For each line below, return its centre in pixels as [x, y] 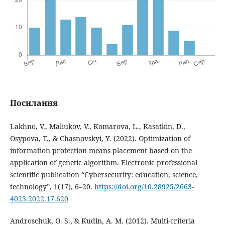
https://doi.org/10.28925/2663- [144, 186]
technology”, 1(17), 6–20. [52, 186]
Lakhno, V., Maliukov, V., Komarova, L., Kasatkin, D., [97, 126]
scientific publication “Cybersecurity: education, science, [104, 174]
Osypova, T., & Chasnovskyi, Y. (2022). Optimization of [100, 138]
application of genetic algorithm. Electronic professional [103, 162]
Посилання [34, 103]
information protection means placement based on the [101, 150]
